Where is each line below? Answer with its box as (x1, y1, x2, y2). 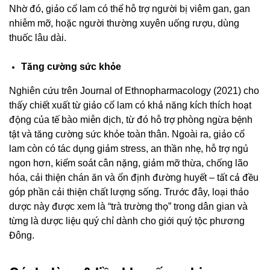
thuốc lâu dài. (9, 33, 66, 43)
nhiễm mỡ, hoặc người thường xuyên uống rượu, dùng (9, 18, 239, 29)
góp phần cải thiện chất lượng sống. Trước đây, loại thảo (9, 187, 249, 198)
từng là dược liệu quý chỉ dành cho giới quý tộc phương (9, 216, 245, 227)
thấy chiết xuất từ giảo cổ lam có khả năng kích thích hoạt (9, 100, 251, 111)
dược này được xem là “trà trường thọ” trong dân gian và (9, 201, 248, 212)
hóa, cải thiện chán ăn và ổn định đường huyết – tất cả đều (9, 172, 259, 183)
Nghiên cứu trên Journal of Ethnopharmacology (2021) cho (9, 86, 259, 96)
